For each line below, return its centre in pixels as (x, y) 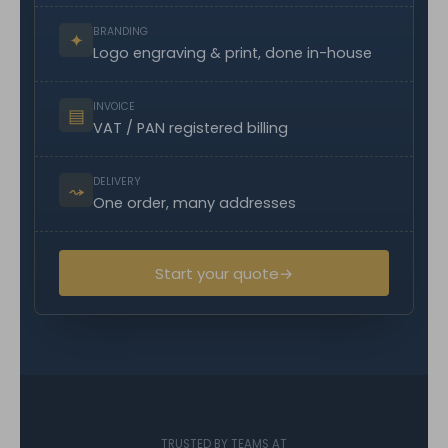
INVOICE (114, 106)
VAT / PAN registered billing (190, 128)
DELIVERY (117, 181)
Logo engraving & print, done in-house (232, 53)
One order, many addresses (194, 203)
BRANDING (120, 31)
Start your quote (217, 273)
